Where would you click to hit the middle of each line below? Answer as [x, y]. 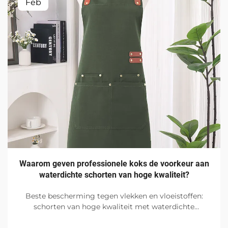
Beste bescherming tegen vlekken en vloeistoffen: [114, 196]
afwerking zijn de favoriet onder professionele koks [114, 218]
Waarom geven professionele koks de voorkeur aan [114, 164]
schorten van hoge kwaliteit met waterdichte [114, 207]
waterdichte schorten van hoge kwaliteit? [114, 175]
